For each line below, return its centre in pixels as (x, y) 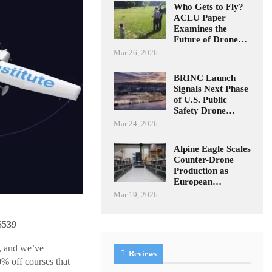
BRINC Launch (205, 77)
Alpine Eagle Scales (212, 148)
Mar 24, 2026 (136, 123)
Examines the (201, 28)
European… (198, 181)
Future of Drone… (211, 39)
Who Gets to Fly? (209, 6)
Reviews (142, 253)
